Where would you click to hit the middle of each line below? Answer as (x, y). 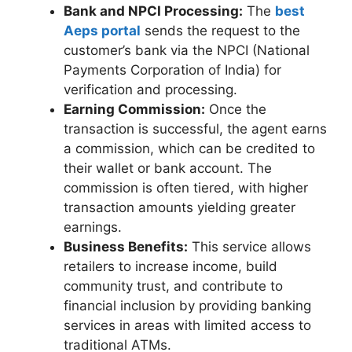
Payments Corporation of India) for (172, 70)
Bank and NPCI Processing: (153, 11)
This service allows (249, 247)
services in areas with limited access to (187, 326)
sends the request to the (220, 31)
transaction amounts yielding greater (180, 208)
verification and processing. (150, 90)
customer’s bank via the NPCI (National (187, 51)
